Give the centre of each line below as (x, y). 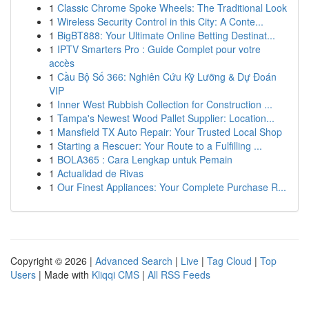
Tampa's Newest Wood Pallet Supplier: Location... (166, 118)
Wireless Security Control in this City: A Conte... (160, 21)
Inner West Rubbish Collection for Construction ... (165, 104)
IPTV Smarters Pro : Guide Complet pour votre (159, 49)
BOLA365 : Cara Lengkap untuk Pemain (145, 159)
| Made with (64, 275)
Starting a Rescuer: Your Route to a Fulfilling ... (160, 146)
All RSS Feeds (179, 275)
